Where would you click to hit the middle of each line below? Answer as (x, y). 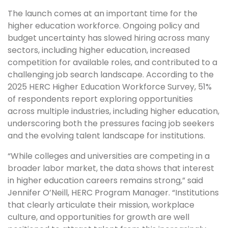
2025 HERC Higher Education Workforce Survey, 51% (110, 87)
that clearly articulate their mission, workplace (101, 205)
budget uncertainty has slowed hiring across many (109, 38)
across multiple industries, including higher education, (113, 111)
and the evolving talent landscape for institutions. (106, 135)
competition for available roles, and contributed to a (112, 62)
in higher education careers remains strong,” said (105, 180)
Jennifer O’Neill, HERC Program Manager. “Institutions (113, 192)
